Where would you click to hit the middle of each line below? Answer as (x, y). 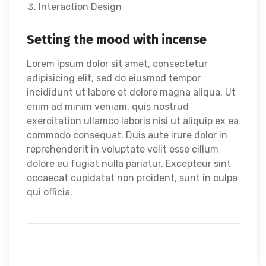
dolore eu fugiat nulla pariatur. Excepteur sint (129, 164)
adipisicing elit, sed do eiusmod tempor (114, 78)
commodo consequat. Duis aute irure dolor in (127, 135)
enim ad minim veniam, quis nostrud (108, 107)
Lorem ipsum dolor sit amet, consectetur (117, 64)
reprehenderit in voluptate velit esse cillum (123, 150)
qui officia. (50, 192)
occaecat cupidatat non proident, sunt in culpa (132, 178)
